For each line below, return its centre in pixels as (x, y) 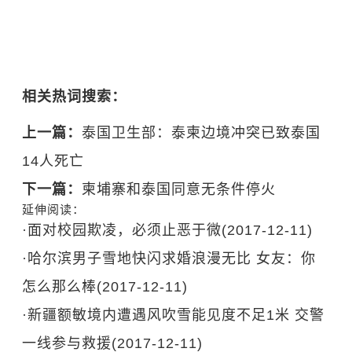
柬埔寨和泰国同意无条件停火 (179, 189)
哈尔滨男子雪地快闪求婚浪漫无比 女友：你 (172, 258)
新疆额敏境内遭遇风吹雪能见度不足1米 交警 (176, 315)
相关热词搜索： (75, 97)
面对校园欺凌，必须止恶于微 (125, 230)
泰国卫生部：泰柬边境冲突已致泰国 (202, 133)
